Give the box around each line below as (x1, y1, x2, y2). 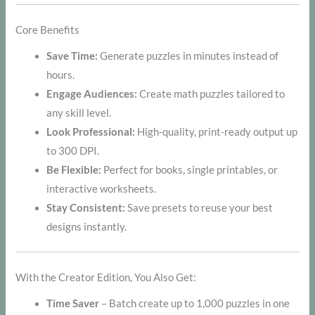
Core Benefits (15, 23, 80, 36)
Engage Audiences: (46, 88, 138, 101)
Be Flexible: (46, 164, 102, 176)
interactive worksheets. (46, 183, 157, 195)
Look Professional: (46, 126, 136, 139)
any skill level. (46, 107, 112, 120)
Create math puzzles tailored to (137, 88, 285, 101)
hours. (46, 69, 75, 82)
